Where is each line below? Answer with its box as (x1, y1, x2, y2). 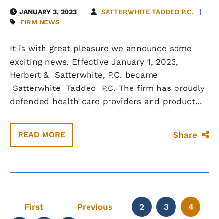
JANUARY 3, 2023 (19, 8, 77, 16)
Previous (77, 202, 112, 212)
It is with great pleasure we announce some (10, 44, 192, 53)
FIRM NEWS (20, 18, 60, 26)
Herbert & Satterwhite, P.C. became (10, 70, 158, 80)
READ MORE (18, 130, 65, 139)
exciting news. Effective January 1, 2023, (10, 57, 178, 66)
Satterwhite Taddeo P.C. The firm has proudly (10, 83, 205, 93)
